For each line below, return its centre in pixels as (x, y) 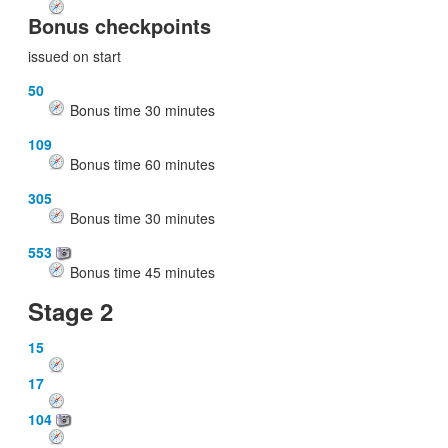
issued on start (74, 55)
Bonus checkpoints (119, 25)
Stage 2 (70, 310)
